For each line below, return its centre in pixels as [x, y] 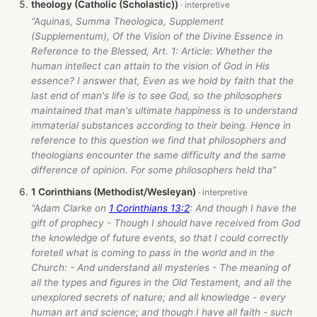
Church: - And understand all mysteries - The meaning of [161, 268]
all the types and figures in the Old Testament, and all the [161, 283]
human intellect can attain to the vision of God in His [150, 65]
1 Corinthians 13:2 [149, 208]
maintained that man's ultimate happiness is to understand [164, 110]
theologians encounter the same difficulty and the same [158, 155]
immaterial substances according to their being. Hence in [161, 125]
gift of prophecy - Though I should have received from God [166, 223]
